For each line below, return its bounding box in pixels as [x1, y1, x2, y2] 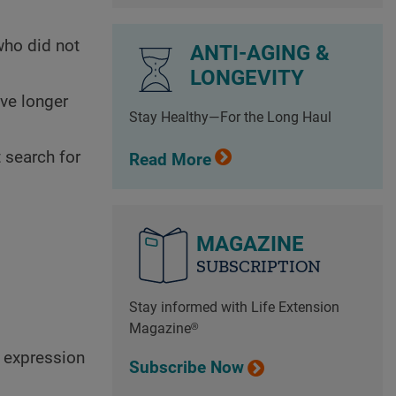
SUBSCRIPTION [195, 255, 321, 278]
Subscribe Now [128, 357, 244, 377]
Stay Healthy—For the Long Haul [128, 109, 331, 126]
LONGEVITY [189, 65, 304, 90]
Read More [128, 149, 211, 170]
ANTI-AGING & [189, 40, 330, 65]
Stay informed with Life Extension [128, 299, 339, 316]
